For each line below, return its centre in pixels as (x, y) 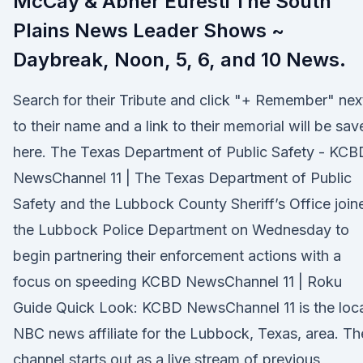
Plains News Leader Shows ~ (149, 30)
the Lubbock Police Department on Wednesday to (181, 230)
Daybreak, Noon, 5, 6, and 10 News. (179, 60)
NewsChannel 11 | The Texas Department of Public (182, 178)
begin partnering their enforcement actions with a (177, 256)
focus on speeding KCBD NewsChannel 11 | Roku (177, 282)
